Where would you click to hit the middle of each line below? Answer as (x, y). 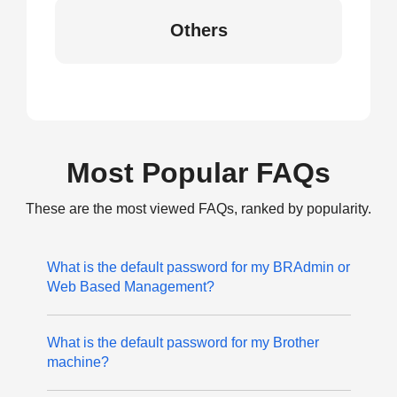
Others (198, 30)
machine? (78, 362)
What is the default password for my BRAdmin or (198, 267)
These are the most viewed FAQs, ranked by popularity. (198, 209)
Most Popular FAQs (198, 173)
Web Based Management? (130, 287)
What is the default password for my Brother (183, 343)
